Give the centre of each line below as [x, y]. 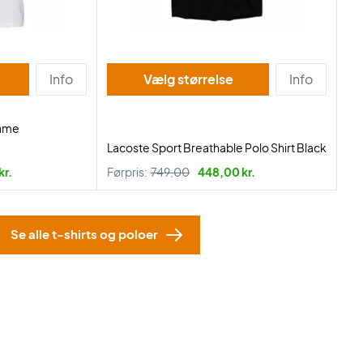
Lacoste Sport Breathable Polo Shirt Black [217, 147]
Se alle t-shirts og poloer [84, 234]
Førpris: [127, 172]
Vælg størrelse [205, 79]
